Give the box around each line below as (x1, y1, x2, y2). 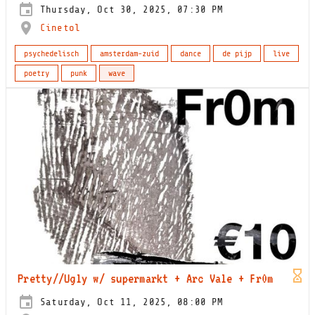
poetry (24, 67, 49, 78)
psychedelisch (24, 48, 79, 58)
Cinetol (40, 22, 80, 33)
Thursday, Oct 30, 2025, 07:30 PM (34, 4, 224, 15)
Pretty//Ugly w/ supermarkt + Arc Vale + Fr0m (18, 270, 274, 285)
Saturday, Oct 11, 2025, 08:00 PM (34, 296, 224, 307)
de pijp (222, 48, 252, 58)
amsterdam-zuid (100, 48, 159, 58)
